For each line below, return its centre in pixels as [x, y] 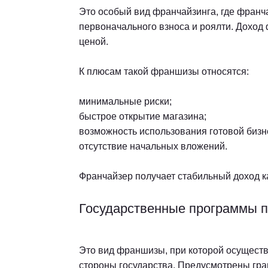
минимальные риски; [125, 101]
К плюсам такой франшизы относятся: [164, 71]
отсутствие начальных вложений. [153, 146]
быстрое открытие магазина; [143, 116]
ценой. [94, 41]
